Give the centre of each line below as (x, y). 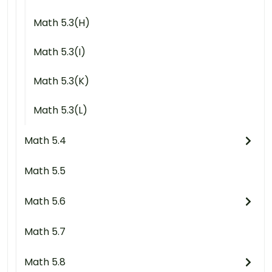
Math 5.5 (45, 171)
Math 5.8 (45, 262)
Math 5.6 (45, 202)
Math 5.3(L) (60, 110)
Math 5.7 (45, 232)
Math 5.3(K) (61, 81)
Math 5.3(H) (62, 23)
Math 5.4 (45, 141)
